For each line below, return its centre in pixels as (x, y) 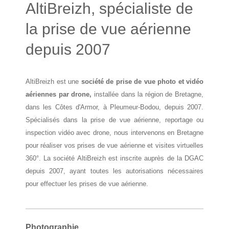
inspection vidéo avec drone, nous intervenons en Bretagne (114, 132)
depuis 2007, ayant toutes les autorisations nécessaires (114, 171)
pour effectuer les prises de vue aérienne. (87, 184)
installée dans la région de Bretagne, (147, 94)
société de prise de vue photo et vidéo (142, 81)
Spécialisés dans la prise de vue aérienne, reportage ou (114, 120)
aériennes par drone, (59, 94)
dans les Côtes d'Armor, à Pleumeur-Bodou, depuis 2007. (114, 107)
